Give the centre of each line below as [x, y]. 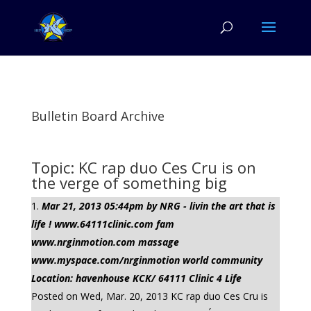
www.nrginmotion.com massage [105, 242]
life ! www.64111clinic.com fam [102, 224]
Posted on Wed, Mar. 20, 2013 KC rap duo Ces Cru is [149, 296]
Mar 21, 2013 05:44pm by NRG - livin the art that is [158, 206]
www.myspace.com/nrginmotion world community [146, 260]
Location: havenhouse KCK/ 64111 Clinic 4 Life [136, 278]
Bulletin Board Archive [98, 116]
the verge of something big [129, 183]
